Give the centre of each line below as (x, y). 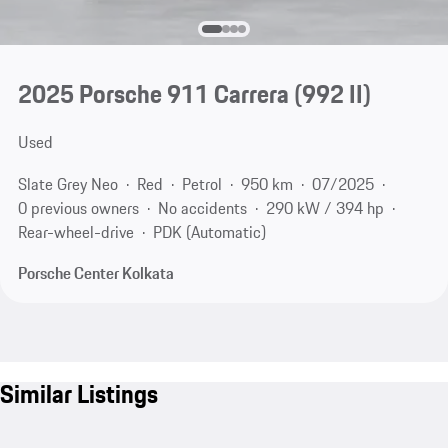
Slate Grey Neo (67, 183)
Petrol (201, 183)
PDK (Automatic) (209, 231)
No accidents (202, 207)
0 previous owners (78, 207)
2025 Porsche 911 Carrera (153, 94)
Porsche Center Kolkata (95, 273)
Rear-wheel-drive (75, 231)
